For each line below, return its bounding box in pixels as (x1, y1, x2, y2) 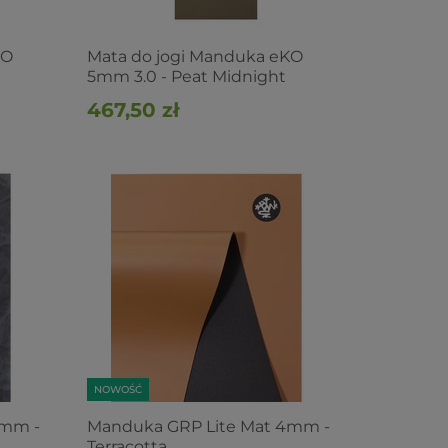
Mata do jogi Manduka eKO (86, 47, 303, 66)
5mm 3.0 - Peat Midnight (86, 67, 286, 86)
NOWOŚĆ (93, 383, 142, 396)
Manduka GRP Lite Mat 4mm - (86, 417, 330, 436)
